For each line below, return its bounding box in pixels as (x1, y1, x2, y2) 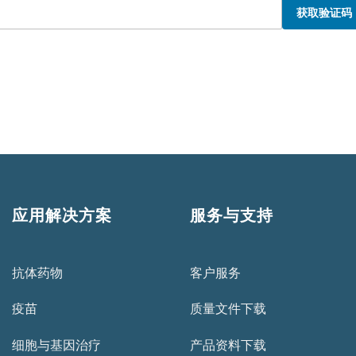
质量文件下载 (190, 300, 266, 318)
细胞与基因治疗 (12, 336, 101, 354)
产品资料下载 (190, 336, 266, 354)
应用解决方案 (12, 203, 112, 226)
